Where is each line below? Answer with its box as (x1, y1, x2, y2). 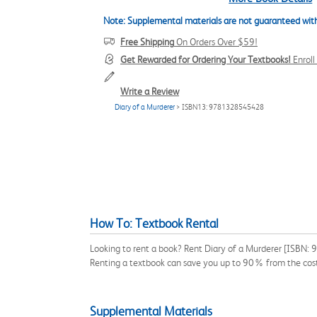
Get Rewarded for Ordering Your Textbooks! (120, 54, 291, 65)
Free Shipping (120, 36, 174, 47)
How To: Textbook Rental (90, 217, 219, 231)
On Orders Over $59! (174, 36, 258, 47)
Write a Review (120, 86, 179, 97)
